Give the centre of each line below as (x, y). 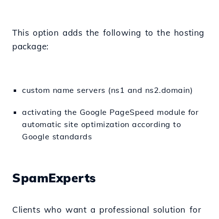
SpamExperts (54, 178)
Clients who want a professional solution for (107, 210)
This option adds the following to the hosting (109, 33)
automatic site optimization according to (101, 124)
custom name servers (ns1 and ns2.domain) (107, 90)
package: (31, 46)
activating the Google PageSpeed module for (110, 112)
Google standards (57, 137)
